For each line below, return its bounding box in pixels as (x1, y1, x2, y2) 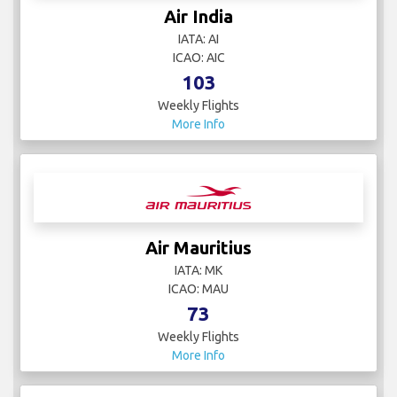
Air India (164, 6, 233, 27)
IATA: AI (178, 32, 219, 47)
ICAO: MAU (168, 282, 229, 297)
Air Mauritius (145, 237, 252, 259)
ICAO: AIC (172, 51, 225, 66)
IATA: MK (175, 263, 222, 278)
